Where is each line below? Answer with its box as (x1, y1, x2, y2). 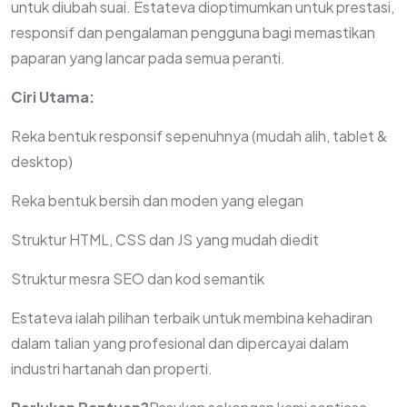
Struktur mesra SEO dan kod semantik (11, 269, 264, 288)
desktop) (11, 152, 73, 171)
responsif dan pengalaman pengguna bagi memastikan (11, 23, 375, 42)
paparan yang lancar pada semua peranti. (11, 48, 285, 67)
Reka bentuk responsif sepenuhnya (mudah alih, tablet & (11, 126, 387, 145)
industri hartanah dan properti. (11, 359, 213, 378)
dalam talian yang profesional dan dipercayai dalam (11, 333, 349, 352)
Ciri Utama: (11, 87, 94, 106)
